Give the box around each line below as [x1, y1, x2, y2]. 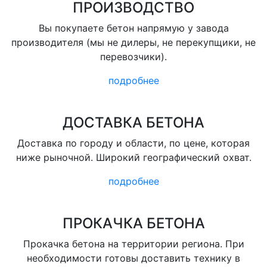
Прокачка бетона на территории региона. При [23, 238, 244, 250]
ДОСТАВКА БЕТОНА [63, 114, 204, 131]
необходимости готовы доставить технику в [27, 252, 240, 264]
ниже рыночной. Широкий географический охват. [15, 151, 252, 163]
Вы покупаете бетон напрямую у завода [38, 22, 229, 34]
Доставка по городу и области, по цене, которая [17, 137, 250, 149]
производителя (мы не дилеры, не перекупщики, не [11, 36, 256, 48]
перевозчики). [100, 51, 167, 63]
